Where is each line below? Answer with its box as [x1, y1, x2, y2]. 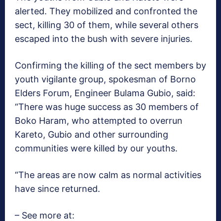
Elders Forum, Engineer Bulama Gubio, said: [15, 87, 195, 98]
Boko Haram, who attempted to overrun [15, 115, 183, 126]
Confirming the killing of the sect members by [15, 60, 206, 71]
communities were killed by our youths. [15, 143, 178, 153]
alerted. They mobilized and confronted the [15, 5, 197, 16]
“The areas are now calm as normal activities [15, 169, 201, 180]
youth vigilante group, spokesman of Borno [15, 74, 196, 84]
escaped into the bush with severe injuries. [15, 33, 192, 44]
